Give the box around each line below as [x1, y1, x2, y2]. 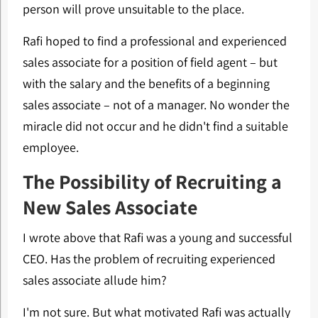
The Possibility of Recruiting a [22, 168, 282, 194]
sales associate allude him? [22, 272, 167, 288]
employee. [22, 139, 79, 155]
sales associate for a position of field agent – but [22, 54, 278, 70]
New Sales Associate [22, 194, 197, 220]
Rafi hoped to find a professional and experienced [22, 33, 287, 49]
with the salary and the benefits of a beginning [22, 75, 270, 92]
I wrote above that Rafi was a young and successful [22, 229, 292, 246]
